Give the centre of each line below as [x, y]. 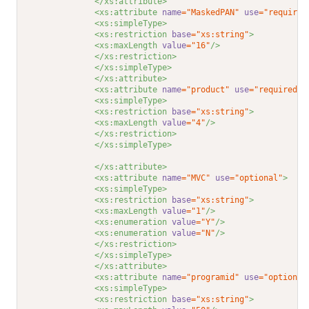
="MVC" [196, 178]
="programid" [211, 278]
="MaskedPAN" [211, 13]
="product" [206, 90]
